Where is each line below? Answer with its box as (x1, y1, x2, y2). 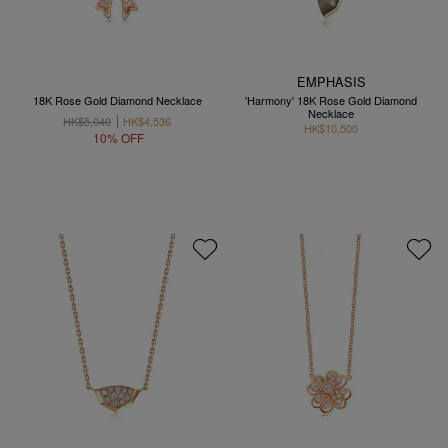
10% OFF (92, 128, 144, 146)
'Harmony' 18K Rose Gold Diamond (245, 92, 417, 108)
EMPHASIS (296, 72, 366, 91)
